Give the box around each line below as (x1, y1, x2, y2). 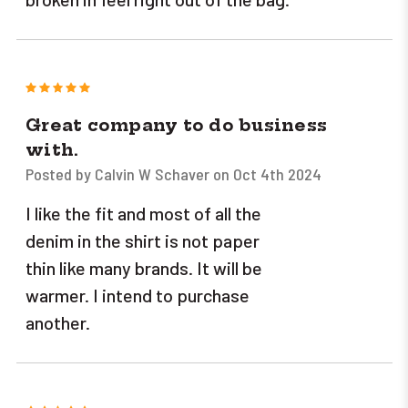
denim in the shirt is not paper (25, 229, 260, 252)
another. (25, 311, 90, 334)
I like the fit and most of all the (25, 202, 261, 225)
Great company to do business (25, 115, 327, 137)
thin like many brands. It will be (25, 257, 262, 280)
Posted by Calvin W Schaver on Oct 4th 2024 (25, 164, 321, 185)
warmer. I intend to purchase (25, 284, 250, 307)
